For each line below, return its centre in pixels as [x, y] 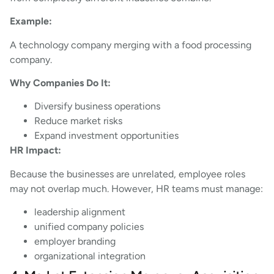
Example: [31, 21]
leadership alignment [80, 212]
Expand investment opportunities [106, 136]
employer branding [75, 242]
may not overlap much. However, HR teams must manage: [136, 188]
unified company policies [89, 227]
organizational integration [90, 256]
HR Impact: [35, 150]
